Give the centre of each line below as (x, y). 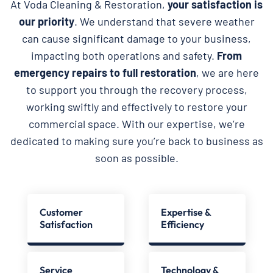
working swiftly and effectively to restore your (136, 106)
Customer (61, 212)
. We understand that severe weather (164, 21)
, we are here (228, 72)
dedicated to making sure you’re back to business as (136, 140)
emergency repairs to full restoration (105, 72)
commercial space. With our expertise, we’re (136, 123)
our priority (46, 21)
